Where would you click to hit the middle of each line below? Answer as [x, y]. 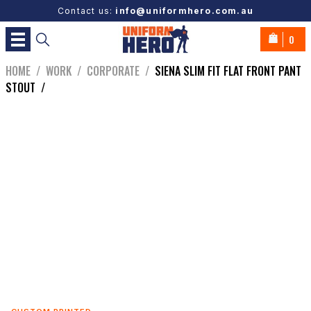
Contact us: [86, 11]
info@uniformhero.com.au [184, 11]
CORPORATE [113, 71]
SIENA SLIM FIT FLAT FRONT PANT [228, 71]
